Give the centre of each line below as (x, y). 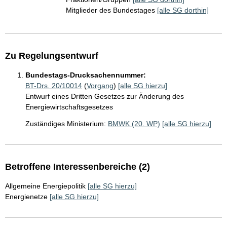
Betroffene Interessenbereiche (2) (78, 167)
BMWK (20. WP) (134, 124)
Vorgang (100, 86)
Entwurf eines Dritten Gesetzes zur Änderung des (105, 96)
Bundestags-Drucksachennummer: (86, 75)
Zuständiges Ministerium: (66, 124)
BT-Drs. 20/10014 (54, 86)
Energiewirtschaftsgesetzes (69, 107)
